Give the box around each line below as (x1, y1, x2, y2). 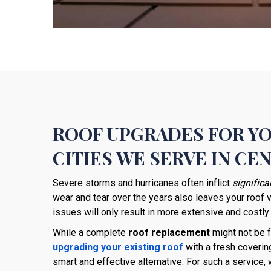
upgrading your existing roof (53, 241, 183, 253)
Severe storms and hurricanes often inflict (53, 177, 232, 189)
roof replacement (128, 226, 210, 238)
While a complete (53, 226, 128, 238)
